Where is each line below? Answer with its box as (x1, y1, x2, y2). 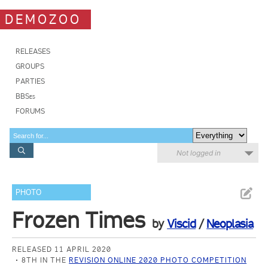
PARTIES (16, 77, 45, 86)
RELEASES (16, 47, 50, 56)
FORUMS (16, 106, 45, 115)
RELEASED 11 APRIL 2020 (12, 245, 112, 254)
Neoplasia (206, 217, 254, 231)
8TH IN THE (22, 255, 69, 264)
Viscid (167, 217, 196, 231)
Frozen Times (12, 207, 146, 233)
